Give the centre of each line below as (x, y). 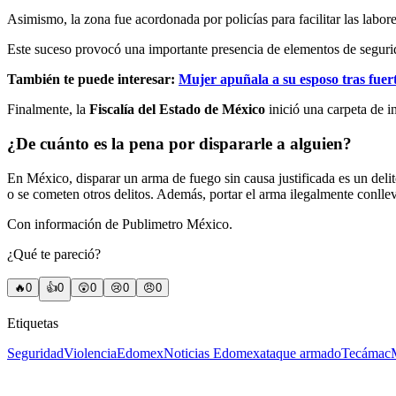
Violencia (90, 353)
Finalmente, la (48, 110)
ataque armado (301, 353)
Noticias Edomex (212, 353)
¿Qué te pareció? (54, 254)
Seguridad (35, 353)
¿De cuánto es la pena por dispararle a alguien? (179, 143)
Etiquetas (33, 323)
